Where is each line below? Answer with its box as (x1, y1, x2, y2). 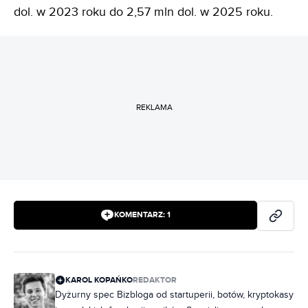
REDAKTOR (133, 274, 177, 285)
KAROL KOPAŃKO (65, 274, 133, 285)
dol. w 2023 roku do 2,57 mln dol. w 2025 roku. (14, 4, 273, 19)
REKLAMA (135, 102, 173, 113)
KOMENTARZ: (114, 210, 167, 221)
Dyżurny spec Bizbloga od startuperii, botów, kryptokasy (55, 289, 294, 300)
